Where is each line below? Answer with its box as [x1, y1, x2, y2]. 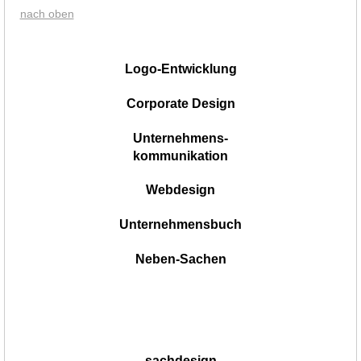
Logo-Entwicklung [124, 61, 237, 76]
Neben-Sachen [135, 251, 226, 266]
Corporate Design [126, 96, 235, 110]
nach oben [19, 6, 74, 20]
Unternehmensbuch [119, 218, 242, 232]
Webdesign [146, 183, 215, 197]
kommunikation [133, 148, 228, 163]
